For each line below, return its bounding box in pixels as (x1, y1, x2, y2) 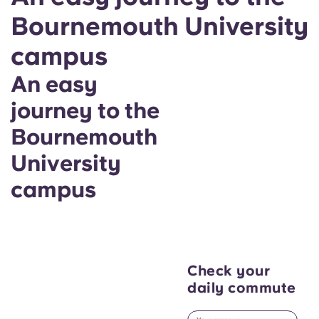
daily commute (187, 278, 296, 296)
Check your (187, 261, 270, 279)
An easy (11, 70, 98, 97)
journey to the (11, 97, 159, 123)
